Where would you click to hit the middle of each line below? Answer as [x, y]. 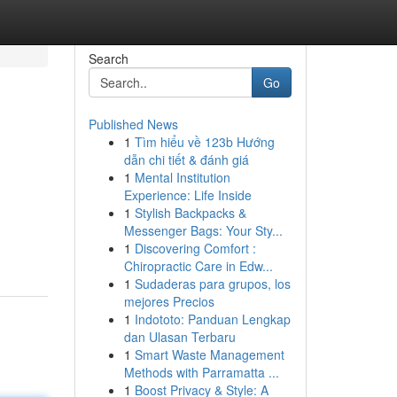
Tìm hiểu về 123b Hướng [204, 142]
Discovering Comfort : [195, 248]
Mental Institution [182, 177]
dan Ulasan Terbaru [179, 337]
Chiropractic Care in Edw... [198, 266]
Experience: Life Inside [187, 195]
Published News [133, 124]
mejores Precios [169, 301]
